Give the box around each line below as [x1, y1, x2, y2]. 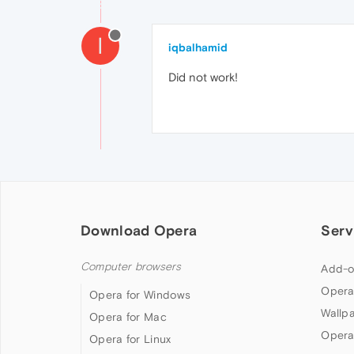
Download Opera [81, 222, 198, 239]
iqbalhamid [168, 41, 228, 54]
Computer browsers [81, 260, 182, 273]
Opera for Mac [89, 311, 167, 323]
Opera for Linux [89, 333, 171, 345]
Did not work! [168, 70, 238, 84]
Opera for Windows [89, 288, 191, 301]
